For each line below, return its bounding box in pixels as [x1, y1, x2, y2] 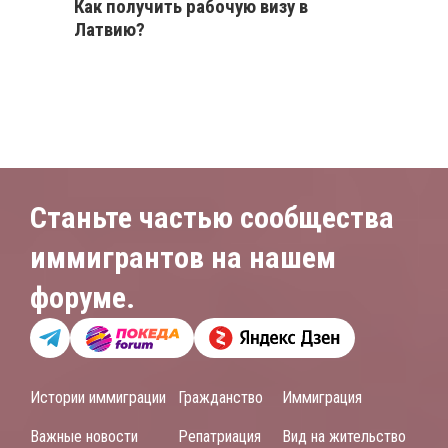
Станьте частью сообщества [30, 200, 394, 236]
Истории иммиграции [30, 388, 166, 408]
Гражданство [178, 388, 263, 408]
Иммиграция [282, 388, 362, 408]
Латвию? [74, 18, 145, 42]
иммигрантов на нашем [30, 240, 336, 276]
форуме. [30, 280, 135, 316]
